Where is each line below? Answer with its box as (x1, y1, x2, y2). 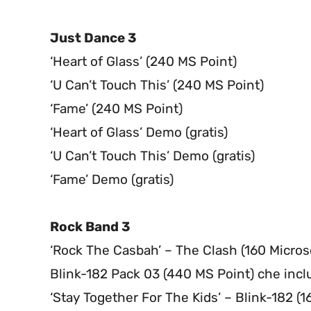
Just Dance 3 (50, 30, 137, 47)
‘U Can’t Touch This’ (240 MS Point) (50, 77, 264, 94)
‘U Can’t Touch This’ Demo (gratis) (50, 148, 255, 165)
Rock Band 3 (50, 219, 131, 235)
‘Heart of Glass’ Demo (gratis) (50, 124, 228, 141)
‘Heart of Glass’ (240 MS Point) (50, 53, 237, 70)
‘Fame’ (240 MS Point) (50, 101, 183, 117)
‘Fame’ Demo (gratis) (50, 171, 174, 188)
